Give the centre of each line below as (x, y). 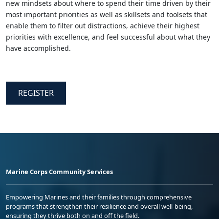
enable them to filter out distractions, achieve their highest (103, 25)
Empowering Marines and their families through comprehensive (99, 197)
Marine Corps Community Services (59, 171)
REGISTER (36, 93)
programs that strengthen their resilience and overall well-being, (99, 206)
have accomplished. (38, 48)
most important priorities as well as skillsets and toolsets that (107, 14)
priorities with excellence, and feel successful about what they (108, 37)
